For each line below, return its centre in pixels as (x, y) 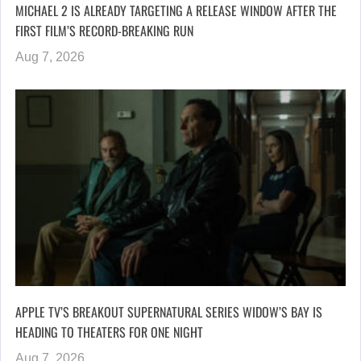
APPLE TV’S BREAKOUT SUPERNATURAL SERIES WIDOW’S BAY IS (169, 312)
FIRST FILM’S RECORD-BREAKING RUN (104, 31)
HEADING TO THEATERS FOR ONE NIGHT (109, 332)
